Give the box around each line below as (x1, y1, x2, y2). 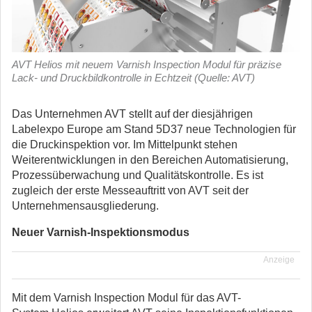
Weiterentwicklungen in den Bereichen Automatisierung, (12, 154, 288, 166)
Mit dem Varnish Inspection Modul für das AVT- (12, 292, 241, 304)
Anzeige (263, 255, 295, 265)
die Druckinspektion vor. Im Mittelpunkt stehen (12, 139, 237, 150)
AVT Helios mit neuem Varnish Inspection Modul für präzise (12, 58, 281, 70)
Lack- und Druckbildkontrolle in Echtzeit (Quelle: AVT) (12, 72, 255, 84)
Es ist (236, 169, 263, 181)
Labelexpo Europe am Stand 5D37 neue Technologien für (12, 123, 296, 135)
